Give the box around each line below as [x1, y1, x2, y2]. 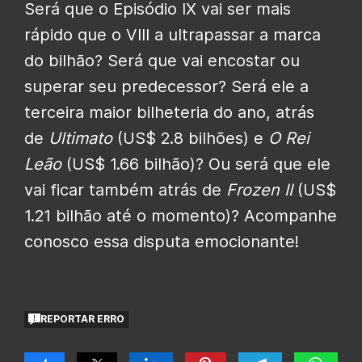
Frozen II [226, 179, 293, 200]
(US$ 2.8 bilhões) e [117, 128, 268, 148]
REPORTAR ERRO [40, 313, 125, 326]
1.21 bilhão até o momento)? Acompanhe [24, 205, 337, 225]
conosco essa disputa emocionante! [24, 231, 299, 251]
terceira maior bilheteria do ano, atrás [24, 102, 314, 122]
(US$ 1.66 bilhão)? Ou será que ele [61, 154, 330, 174]
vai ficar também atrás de [24, 179, 221, 200]
